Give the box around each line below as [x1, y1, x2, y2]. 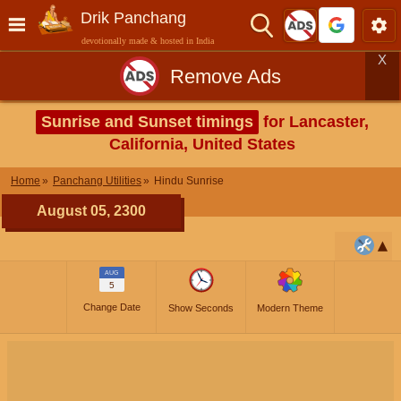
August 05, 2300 [37, 203, 146, 218]
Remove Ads [170, 64, 281, 88]
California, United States [109, 135, 295, 153]
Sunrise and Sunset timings [41, 113, 253, 131]
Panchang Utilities [53, 175, 141, 187]
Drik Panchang [81, 9, 186, 27]
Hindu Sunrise [154, 175, 224, 187]
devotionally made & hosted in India [81, 36, 214, 46]
